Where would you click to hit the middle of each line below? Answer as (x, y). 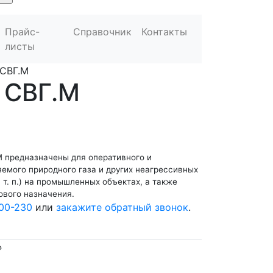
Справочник (102, 32)
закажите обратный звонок (122, 207)
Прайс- (22, 32)
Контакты (164, 32)
